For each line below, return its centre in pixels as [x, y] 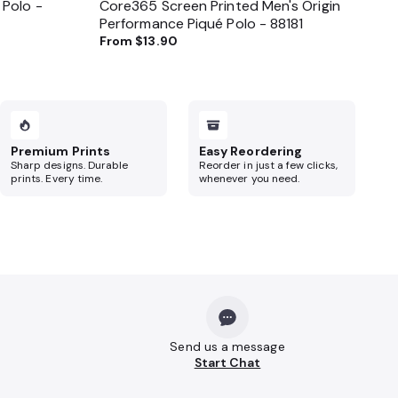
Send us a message [227, 346]
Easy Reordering [251, 151]
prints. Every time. [57, 179]
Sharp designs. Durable [70, 165]
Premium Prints [60, 151]
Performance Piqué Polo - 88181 [202, 24]
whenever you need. [250, 179]
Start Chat [227, 362]
